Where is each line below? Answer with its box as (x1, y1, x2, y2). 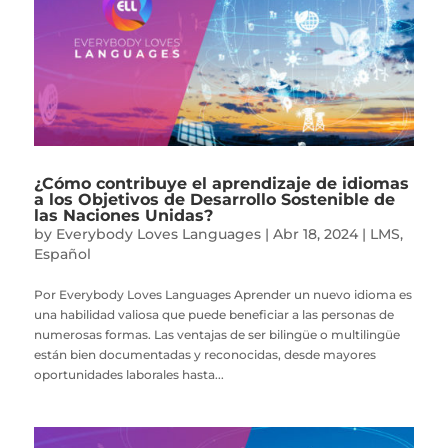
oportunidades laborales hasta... (33, 367, 224, 383)
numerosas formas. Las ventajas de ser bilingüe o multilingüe (33, 327, 400, 343)
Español (33, 245, 91, 264)
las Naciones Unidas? (33, 206, 213, 226)
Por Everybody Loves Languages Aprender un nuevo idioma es (33, 287, 412, 303)
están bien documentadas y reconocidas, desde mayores (33, 347, 376, 363)
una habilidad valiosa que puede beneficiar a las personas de (33, 307, 394, 323)
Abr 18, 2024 (272, 225, 358, 244)
